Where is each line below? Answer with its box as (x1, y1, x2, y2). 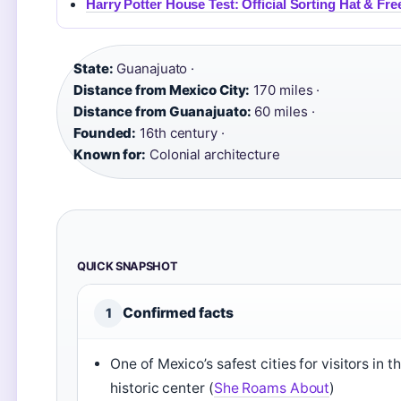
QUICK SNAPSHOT (77, 260, 178, 273)
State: (73, 60, 114, 77)
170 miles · (250, 81, 320, 98)
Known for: (73, 146, 146, 163)
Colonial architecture (146, 146, 280, 163)
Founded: (73, 124, 137, 141)
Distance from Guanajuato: (73, 103, 252, 120)
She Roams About (213, 380, 330, 397)
